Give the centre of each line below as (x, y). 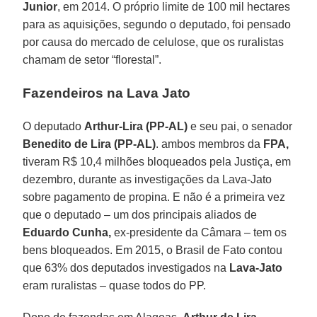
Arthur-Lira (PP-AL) (136, 126)
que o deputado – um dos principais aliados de (140, 214)
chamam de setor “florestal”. (92, 59)
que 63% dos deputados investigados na (126, 267)
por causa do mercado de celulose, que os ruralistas (154, 42)
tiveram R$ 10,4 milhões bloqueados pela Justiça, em (157, 161)
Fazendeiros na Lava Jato (107, 93)
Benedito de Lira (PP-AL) (90, 144)
